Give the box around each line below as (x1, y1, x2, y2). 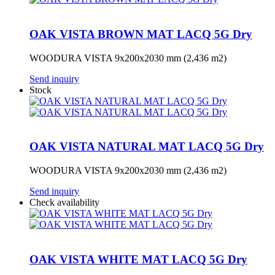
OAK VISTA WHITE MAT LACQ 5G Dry (29, 252, 247, 266)
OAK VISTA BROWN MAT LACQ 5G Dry (29, 27, 252, 41)
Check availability (29, 196, 99, 207)
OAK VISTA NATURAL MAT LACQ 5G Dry (29, 140, 264, 153)
